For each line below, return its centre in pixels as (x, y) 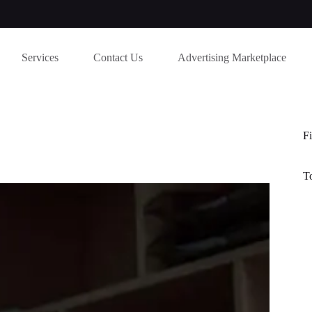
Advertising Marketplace (232, 57)
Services (40, 57)
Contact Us (118, 57)
